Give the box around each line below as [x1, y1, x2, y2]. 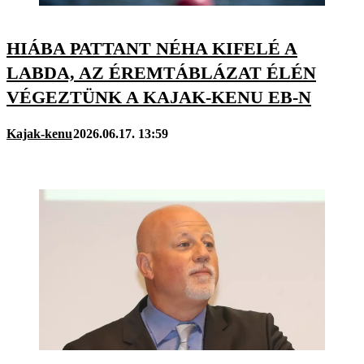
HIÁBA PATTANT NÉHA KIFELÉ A [6, 38, 297, 59]
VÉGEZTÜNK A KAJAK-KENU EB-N [6, 87, 311, 108]
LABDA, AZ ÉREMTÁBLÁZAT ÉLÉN [6, 63, 316, 84]
